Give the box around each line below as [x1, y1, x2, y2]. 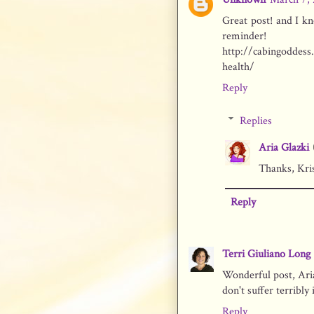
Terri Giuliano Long [222, 246, 310, 261]
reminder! [222, 29, 266, 44]
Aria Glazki [259, 139, 309, 155]
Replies [239, 113, 272, 128]
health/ [222, 60, 254, 75]
